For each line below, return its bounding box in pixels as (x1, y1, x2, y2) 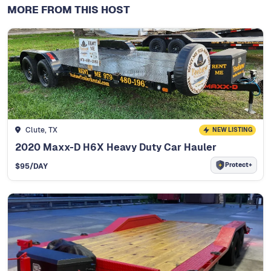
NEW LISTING (212, 125, 252, 134)
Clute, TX (25, 125, 57, 135)
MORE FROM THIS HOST (7, 2, 130, 16)
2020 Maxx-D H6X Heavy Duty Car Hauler (15, 140, 217, 154)
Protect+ (225, 161, 252, 169)
